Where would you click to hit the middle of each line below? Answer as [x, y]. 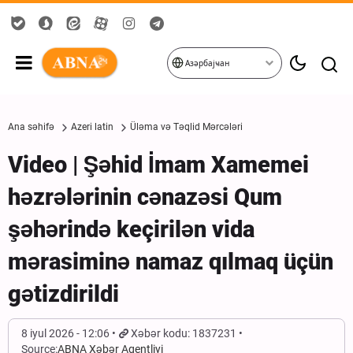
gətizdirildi [63, 294]
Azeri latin [92, 127]
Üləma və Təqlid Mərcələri [186, 127]
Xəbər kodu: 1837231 [184, 333]
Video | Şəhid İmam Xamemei [158, 165]
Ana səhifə [31, 127]
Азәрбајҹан [206, 63]
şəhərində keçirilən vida [131, 229]
